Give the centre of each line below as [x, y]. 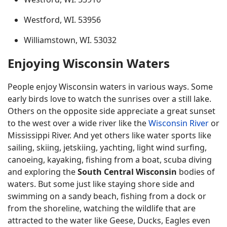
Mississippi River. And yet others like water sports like [109, 135]
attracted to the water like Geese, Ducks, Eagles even [109, 220]
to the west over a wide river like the [78, 123]
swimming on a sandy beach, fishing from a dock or [107, 196]
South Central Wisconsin [127, 172]
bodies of [196, 172]
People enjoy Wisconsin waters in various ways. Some [110, 87]
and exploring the [43, 172]
